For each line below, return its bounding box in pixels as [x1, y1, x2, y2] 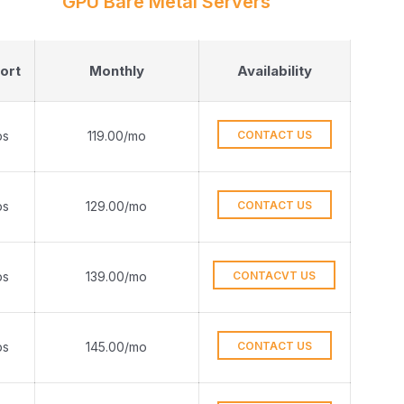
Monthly [88, 62, 144, 79]
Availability [236, 62, 312, 79]
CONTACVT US [233, 269, 316, 282]
